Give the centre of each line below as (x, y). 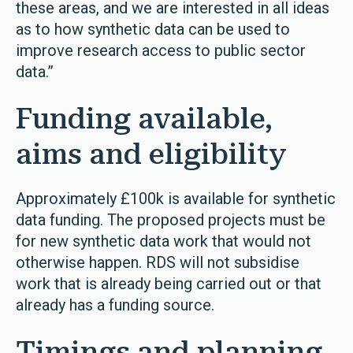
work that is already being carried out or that (169, 284)
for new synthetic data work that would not (163, 241)
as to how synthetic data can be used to (153, 29)
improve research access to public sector (161, 50)
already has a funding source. (115, 305)
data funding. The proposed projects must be (171, 220)
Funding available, (144, 119)
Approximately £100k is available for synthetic (176, 199)
